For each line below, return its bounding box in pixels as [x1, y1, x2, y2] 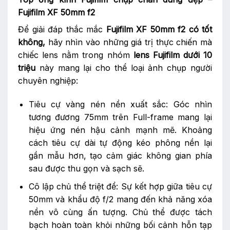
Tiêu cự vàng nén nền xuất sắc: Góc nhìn [28, 99, 212, 110]
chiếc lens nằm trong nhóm [18, 50, 133, 61]
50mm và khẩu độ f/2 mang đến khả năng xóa [28, 194, 212, 204]
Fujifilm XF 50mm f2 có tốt [106, 24, 212, 35]
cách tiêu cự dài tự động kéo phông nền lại [28, 138, 212, 148]
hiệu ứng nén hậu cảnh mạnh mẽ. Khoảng [28, 125, 212, 136]
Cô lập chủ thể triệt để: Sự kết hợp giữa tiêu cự [28, 181, 212, 191]
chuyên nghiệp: [18, 75, 78, 86]
